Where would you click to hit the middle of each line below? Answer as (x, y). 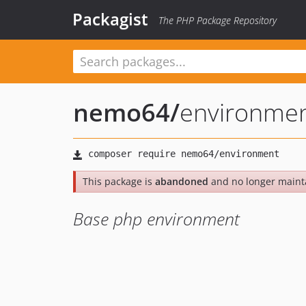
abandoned (182, 181)
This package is (119, 181)
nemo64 (122, 112)
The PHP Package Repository (218, 20)
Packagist (110, 19)
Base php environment (156, 219)
